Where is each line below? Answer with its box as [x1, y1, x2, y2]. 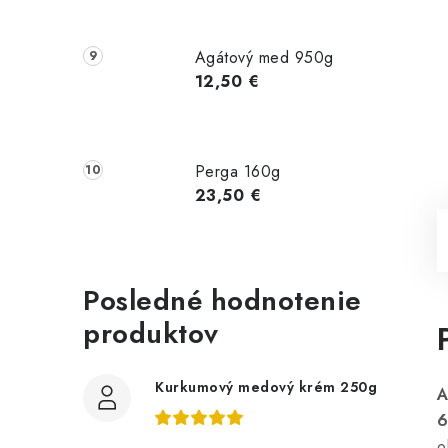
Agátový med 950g [194, 45, 334, 69]
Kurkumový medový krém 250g [155, 376, 377, 397]
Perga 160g [194, 159, 281, 183]
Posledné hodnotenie [83, 279, 362, 321]
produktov [83, 312, 219, 354]
